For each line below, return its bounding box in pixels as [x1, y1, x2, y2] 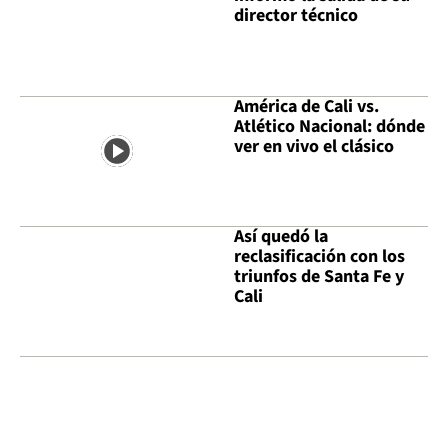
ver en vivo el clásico [234, 133, 394, 159]
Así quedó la [234, 223, 328, 249]
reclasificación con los [234, 243, 405, 269]
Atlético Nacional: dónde [234, 113, 425, 139]
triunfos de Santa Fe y [234, 263, 404, 289]
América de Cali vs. [234, 93, 379, 119]
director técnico [234, 3, 358, 29]
